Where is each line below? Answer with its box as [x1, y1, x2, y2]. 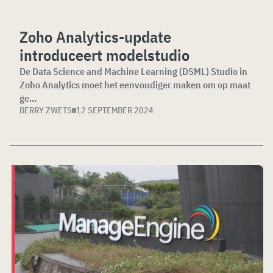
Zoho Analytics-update [19, 26, 171, 48]
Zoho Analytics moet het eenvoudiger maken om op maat [19, 79, 250, 91]
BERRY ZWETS [19, 105, 72, 116]
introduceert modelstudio [19, 44, 190, 66]
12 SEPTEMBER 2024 [76, 105, 154, 116]
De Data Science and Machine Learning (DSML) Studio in [19, 65, 247, 78]
